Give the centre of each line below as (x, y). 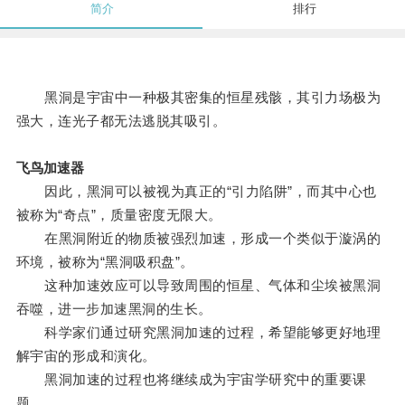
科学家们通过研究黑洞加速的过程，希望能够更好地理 (198, 333)
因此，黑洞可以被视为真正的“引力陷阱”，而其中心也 (196, 192)
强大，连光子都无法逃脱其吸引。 (121, 121)
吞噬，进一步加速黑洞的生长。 (114, 309)
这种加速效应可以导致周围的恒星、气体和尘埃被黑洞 (198, 286)
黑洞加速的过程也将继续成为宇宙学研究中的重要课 (191, 380)
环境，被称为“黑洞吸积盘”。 (105, 262)
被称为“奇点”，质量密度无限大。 (119, 215)
